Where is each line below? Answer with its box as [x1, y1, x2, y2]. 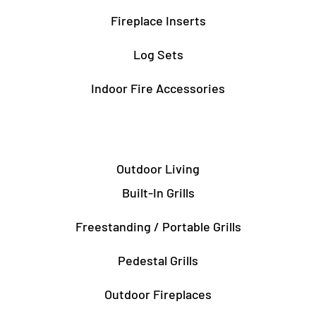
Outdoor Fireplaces [104, 286, 212, 302]
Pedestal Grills [118, 252, 198, 268]
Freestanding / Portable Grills [75, 218, 241, 234]
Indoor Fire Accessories [91, 80, 225, 96]
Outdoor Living [116, 160, 200, 176]
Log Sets [133, 46, 183, 62]
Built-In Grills [121, 184, 195, 200]
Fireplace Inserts [110, 12, 206, 28]
